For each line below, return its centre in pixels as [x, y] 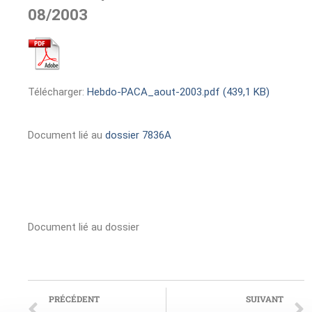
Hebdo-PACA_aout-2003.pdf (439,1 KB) [178, 92]
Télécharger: [57, 92]
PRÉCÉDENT [74, 299]
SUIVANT [265, 299]
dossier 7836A [138, 135]
